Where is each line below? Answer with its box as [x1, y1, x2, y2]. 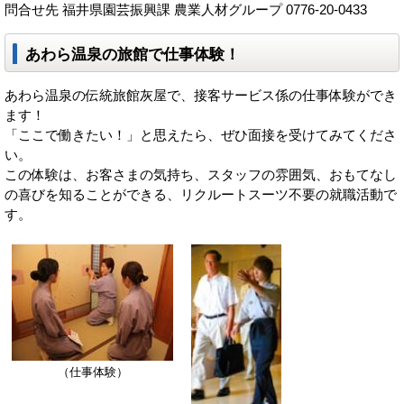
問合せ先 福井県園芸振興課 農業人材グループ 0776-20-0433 [5, 2, 367, 17]
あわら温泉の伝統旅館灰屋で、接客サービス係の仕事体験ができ [5, 87, 397, 103]
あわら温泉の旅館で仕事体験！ [25, 44, 240, 63]
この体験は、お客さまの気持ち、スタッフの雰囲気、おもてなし [5, 167, 397, 182]
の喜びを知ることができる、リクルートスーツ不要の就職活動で [5, 187, 397, 202]
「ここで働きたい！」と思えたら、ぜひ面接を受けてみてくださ [5, 127, 397, 142]
